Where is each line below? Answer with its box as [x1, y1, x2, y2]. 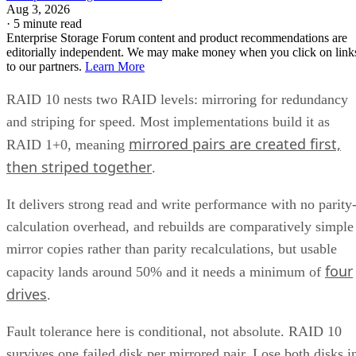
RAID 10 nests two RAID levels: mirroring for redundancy [6, 91, 348, 108]
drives [6, 284, 47, 304]
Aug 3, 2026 [6, 2, 70, 17]
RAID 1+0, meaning [6, 137, 129, 153]
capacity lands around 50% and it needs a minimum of [6, 264, 325, 281]
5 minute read [14, 17, 82, 31]
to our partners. [6, 60, 85, 74]
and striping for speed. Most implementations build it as [6, 114, 330, 130]
